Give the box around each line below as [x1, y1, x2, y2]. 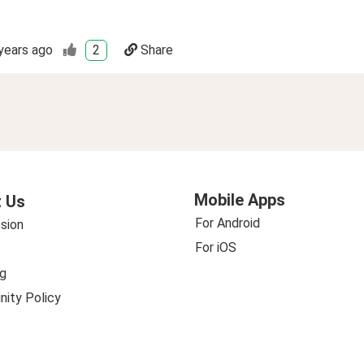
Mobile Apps [194, 189, 285, 210]
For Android [195, 214, 260, 231]
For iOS [195, 239, 236, 255]
